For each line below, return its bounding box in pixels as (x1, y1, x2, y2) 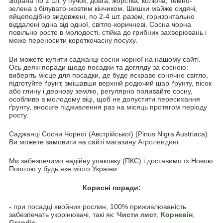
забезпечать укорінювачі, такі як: (9, 210, 117, 219)
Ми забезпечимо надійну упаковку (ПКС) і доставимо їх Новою (9, 156, 213, 165)
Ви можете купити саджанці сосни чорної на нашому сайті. (9, 55, 201, 63)
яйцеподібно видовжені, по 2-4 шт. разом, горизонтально (9, 12, 195, 20)
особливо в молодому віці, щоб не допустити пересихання (9, 95, 200, 103)
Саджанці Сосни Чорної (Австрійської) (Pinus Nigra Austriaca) (9, 129, 208, 138)
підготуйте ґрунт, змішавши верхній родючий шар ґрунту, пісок (9, 79, 212, 87)
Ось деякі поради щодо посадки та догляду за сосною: (9, 63, 188, 71)
